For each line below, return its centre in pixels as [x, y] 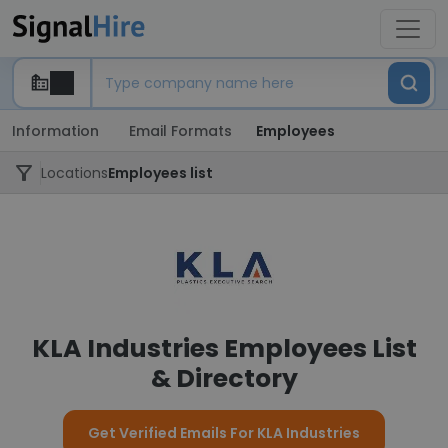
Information [55, 131]
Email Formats [180, 131]
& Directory [224, 378]
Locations [74, 173]
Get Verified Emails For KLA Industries [224, 433]
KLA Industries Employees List [224, 348]
